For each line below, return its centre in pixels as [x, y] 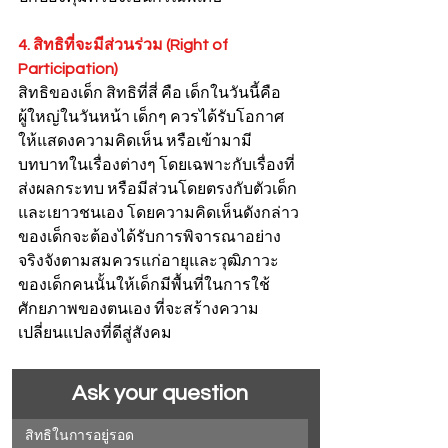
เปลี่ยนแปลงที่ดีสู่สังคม [95, 333]
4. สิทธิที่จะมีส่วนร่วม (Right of [124, 45]
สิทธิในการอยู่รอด [78, 436]
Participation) [68, 69]
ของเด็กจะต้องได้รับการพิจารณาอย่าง [149, 237]
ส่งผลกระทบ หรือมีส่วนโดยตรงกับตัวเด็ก [157, 189]
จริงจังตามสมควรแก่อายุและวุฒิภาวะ [148, 261]
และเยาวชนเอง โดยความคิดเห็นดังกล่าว [158, 213]
